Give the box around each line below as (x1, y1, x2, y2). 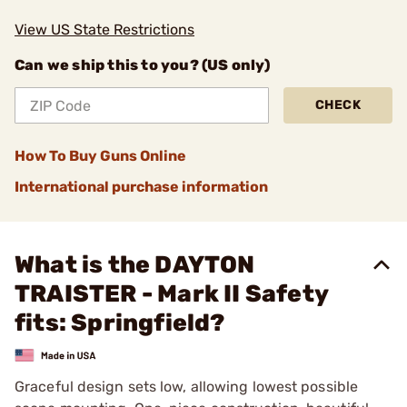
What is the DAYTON (15, 251, 255, 279)
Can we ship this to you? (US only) (15, 56, 270, 74)
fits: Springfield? (15, 309, 225, 337)
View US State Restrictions (15, 21, 194, 38)
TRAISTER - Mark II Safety (15, 280, 329, 308)
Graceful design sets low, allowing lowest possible (15, 377, 359, 395)
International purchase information (15, 178, 268, 195)
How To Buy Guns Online (15, 147, 186, 164)
